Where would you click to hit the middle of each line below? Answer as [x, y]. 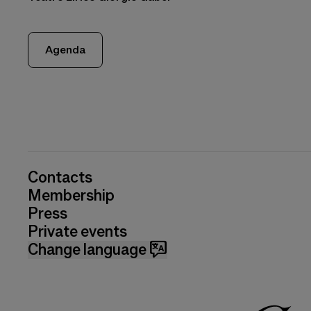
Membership [71, 195]
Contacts [60, 177]
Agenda [65, 50]
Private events [77, 231]
